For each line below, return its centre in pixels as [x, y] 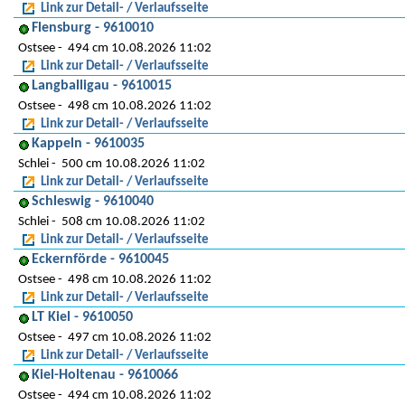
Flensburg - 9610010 [93, 28]
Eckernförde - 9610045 [100, 259]
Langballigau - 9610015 [102, 86]
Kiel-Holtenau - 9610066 [105, 375]
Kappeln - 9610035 [88, 144]
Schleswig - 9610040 [93, 202]
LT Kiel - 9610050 [82, 317]
